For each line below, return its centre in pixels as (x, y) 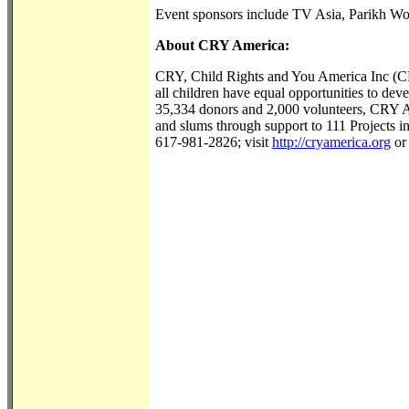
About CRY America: (226, 45)
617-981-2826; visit (214, 142)
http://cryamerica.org (331, 142)
